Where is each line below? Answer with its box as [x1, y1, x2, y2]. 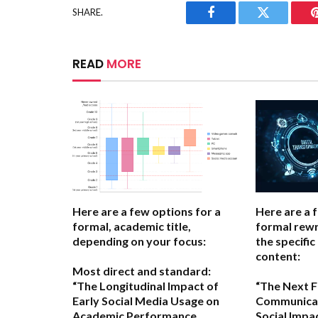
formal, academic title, [72, 219, 191, 234]
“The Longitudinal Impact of [72, 279, 219, 293]
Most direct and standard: [72, 264, 211, 278]
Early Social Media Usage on [72, 294, 219, 308]
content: [256, 249, 300, 263]
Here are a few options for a [72, 204, 221, 219]
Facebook [209, 16, 260, 30]
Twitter [262, 16, 300, 30]
